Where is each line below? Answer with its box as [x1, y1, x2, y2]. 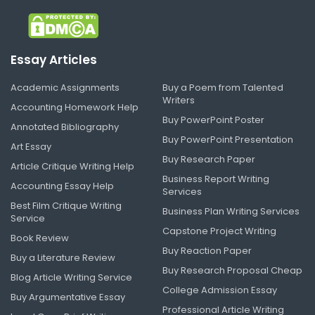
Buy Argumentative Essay [11, 290, 125, 304]
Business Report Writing [162, 172, 269, 186]
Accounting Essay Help [11, 179, 114, 193]
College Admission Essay [162, 283, 277, 297]
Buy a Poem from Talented [162, 81, 283, 94]
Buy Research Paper [162, 153, 255, 166]
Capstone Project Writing [162, 224, 276, 238]
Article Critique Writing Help [11, 160, 134, 173]
